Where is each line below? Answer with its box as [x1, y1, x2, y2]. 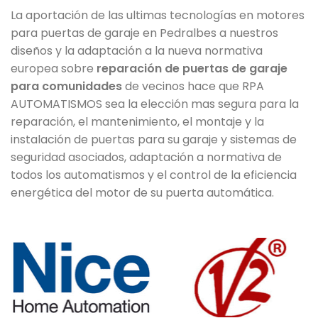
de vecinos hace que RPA [125, 78, 264, 95]
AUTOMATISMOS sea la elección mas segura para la [11, 96, 299, 113]
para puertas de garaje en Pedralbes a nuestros [11, 25, 278, 42]
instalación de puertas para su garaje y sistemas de [11, 131, 297, 148]
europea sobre [11, 60, 97, 77]
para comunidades [11, 78, 125, 95]
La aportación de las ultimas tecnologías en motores [11, 7, 305, 24]
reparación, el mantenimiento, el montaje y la [11, 114, 264, 131]
